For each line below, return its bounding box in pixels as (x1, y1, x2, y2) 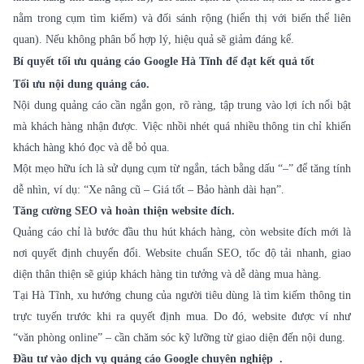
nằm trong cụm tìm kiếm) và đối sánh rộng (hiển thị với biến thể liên (13, 12, 351, 25)
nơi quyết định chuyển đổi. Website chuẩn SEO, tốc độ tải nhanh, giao (13, 247, 351, 260)
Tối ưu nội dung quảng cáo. (13, 78, 149, 91)
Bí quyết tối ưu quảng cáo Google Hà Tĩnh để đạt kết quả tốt (13, 55, 314, 68)
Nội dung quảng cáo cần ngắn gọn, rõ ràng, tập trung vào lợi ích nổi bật (13, 99, 351, 112)
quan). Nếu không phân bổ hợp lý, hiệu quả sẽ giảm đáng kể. (13, 33, 294, 46)
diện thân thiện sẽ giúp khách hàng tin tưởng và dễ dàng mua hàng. (13, 268, 322, 281)
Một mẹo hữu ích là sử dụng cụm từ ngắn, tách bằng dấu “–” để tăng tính (13, 162, 351, 175)
